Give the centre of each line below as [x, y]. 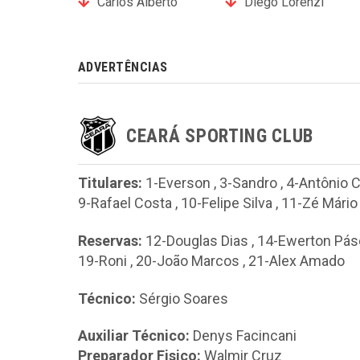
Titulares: [110, 183]
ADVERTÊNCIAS [123, 67]
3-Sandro [248, 183]
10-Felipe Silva [227, 203]
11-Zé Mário [319, 203]
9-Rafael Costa [125, 203]
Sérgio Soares [184, 298]
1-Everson [178, 183]
